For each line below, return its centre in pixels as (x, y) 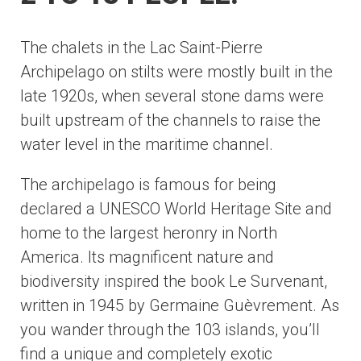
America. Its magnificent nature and (147, 257)
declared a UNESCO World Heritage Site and (176, 209)
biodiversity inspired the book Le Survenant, (174, 281)
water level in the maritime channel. (147, 144)
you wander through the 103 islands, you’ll (170, 330)
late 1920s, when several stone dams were (172, 96)
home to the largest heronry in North (149, 233)
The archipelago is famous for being (148, 185)
